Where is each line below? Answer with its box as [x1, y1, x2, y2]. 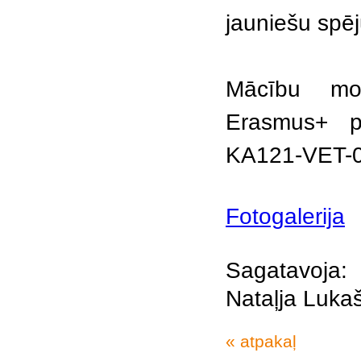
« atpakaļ [226, 332, 297, 351]
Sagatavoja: [226, 258, 347, 283]
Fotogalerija [226, 204, 345, 229]
